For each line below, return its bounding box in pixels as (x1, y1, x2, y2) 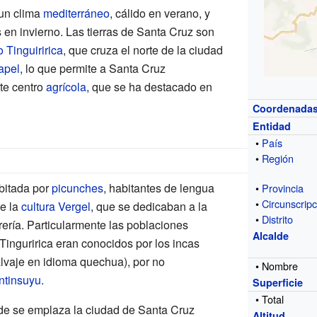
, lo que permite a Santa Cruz (19, 59, 166, 76)
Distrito (262, 211, 294, 226)
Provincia (262, 180, 304, 195)
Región (262, 150, 294, 166)
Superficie (253, 275, 304, 289)
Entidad (253, 118, 292, 133)
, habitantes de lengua (103, 179, 214, 196)
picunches (51, 179, 103, 196)
